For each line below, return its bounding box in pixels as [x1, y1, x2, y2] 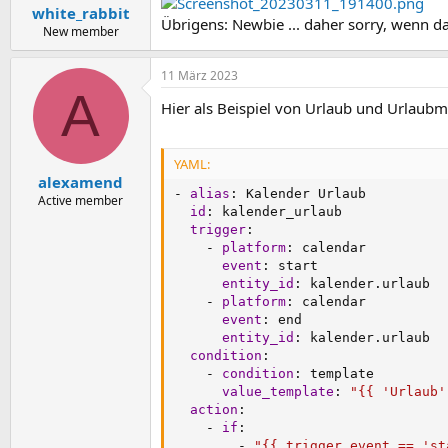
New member [42, 23, 119, 40]
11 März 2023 [161, 67, 238, 84]
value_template [222, 383, 334, 399]
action [190, 401, 238, 417]
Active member [38, 191, 123, 209]
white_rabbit [31, 3, 130, 23]
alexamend [38, 171, 123, 192]
